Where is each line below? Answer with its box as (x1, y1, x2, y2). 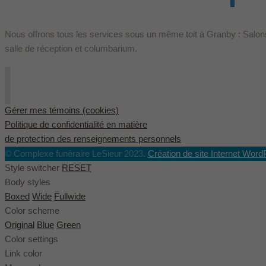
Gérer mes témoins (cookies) (5, 105, 119, 116)
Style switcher (5, 163, 59, 173)
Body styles (5, 177, 50, 188)
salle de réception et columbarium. (5, 43, 137, 54)
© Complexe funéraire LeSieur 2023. (5, 148, 148, 159)
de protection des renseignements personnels (5, 134, 181, 144)
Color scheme (5, 205, 59, 216)
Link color (5, 248, 42, 259)
